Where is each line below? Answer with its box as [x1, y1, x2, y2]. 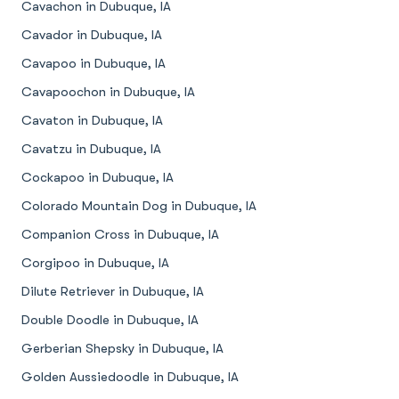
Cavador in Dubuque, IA [21, 28, 162, 43]
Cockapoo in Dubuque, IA [21, 170, 174, 185]
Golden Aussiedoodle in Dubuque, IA [21, 370, 239, 385]
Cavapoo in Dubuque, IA [21, 56, 166, 71]
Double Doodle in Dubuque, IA [21, 313, 199, 328]
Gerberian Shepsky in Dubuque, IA [21, 341, 224, 356]
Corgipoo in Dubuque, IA [21, 256, 169, 271]
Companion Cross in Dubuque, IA [21, 227, 219, 242]
